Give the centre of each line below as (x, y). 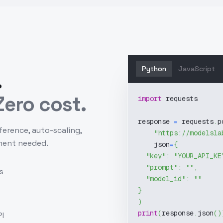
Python (154, 69)
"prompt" (162, 167)
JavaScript (197, 69)
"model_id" (166, 179)
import (150, 99)
